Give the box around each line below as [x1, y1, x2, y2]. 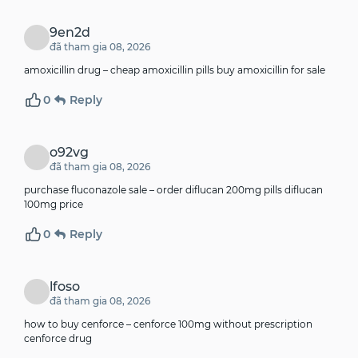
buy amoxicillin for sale [214, 64, 325, 77]
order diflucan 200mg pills [157, 184, 282, 197]
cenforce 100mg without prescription [133, 318, 312, 331]
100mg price [24, 198, 83, 211]
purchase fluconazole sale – [24, 184, 157, 197]
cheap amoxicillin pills [110, 64, 214, 77]
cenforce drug [24, 332, 92, 345]
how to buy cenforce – [24, 318, 133, 331]
